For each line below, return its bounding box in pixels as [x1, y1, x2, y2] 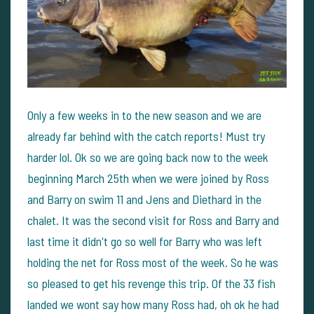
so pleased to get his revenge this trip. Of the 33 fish [27, 275, 275, 292]
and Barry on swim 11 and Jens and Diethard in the [27, 191, 261, 207]
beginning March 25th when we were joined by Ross [27, 170, 269, 186]
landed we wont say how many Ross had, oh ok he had [27, 296, 279, 313]
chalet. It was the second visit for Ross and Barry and [27, 212, 279, 228]
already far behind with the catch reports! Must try [27, 128, 265, 144]
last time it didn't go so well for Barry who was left [27, 233, 262, 250]
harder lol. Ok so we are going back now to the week [27, 149, 268, 165]
